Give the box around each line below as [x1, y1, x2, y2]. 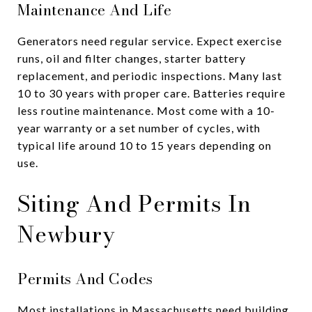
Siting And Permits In [17, 186, 251, 221]
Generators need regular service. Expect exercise [17, 33, 282, 47]
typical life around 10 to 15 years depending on [17, 138, 272, 152]
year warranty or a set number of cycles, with [17, 120, 260, 134]
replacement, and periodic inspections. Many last [17, 68, 282, 82]
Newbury [17, 217, 115, 251]
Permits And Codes [17, 267, 153, 290]
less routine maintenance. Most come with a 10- [17, 103, 275, 117]
